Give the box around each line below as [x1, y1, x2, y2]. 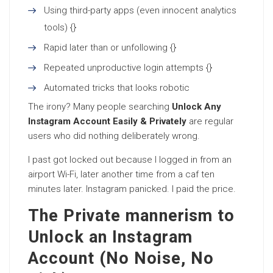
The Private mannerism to [28, 204, 235, 228]
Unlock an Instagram [28, 225, 193, 249]
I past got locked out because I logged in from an [28, 154, 232, 165]
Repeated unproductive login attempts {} [44, 62, 212, 73]
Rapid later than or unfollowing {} [44, 42, 176, 53]
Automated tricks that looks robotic [44, 82, 190, 93]
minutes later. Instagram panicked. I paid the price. [28, 183, 236, 194]
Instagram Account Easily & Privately [28, 116, 186, 127]
